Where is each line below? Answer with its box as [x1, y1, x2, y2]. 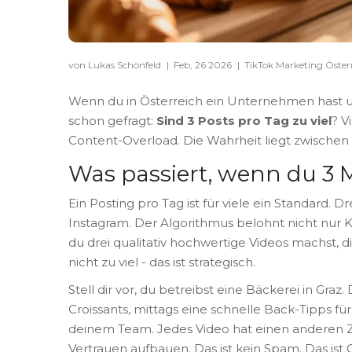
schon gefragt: [68, 112, 156, 128]
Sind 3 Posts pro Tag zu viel [156, 112, 332, 128]
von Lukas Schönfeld [68, 58, 163, 71]
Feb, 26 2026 [174, 58, 234, 71]
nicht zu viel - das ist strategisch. [68, 254, 255, 269]
